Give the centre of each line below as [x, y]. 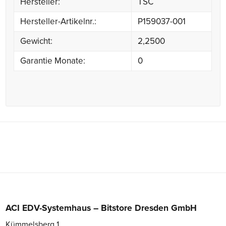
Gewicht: [37, 41]
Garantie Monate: [53, 61]
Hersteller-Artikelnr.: [59, 21]
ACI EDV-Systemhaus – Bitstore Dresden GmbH [101, 208]
